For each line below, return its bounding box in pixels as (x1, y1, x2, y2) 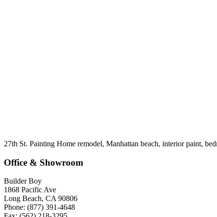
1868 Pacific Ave (4, 186, 56, 194)
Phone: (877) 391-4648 (4, 203, 75, 212)
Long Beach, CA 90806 (4, 194, 77, 203)
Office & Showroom (4, 157, 83, 168)
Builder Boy (4, 177, 42, 186)
